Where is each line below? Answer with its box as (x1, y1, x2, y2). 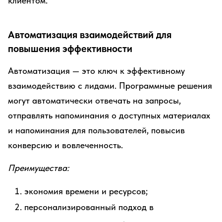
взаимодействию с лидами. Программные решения (8, 80, 212, 91)
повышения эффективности (8, 43, 132, 55)
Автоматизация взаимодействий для (8, 29, 171, 41)
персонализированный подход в (24, 202, 154, 212)
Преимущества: (8, 163, 69, 173)
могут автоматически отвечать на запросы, (8, 95, 181, 106)
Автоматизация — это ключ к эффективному (8, 65, 185, 76)
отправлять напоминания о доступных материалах (8, 110, 210, 120)
